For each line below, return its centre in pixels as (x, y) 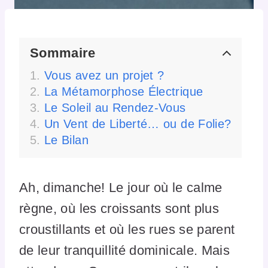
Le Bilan (66, 140)
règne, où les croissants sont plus (119, 209)
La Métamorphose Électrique (124, 92)
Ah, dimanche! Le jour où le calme (121, 188)
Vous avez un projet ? (104, 76)
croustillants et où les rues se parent (127, 230)
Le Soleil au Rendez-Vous (115, 108)
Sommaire (63, 53)
